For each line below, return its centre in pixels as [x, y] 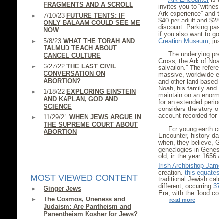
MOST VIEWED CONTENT [84, 178]
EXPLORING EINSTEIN [101, 92]
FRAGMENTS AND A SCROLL [88, 5]
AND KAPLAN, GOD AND [81, 99]
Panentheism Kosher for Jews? [91, 214]
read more [182, 200]
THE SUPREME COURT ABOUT [91, 124]
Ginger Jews [62, 188]
